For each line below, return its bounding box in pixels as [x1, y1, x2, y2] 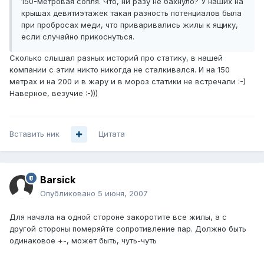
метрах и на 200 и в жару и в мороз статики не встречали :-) [9, 77, 246, 87]
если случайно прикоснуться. [21, 32, 134, 42]
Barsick [40, 174, 75, 186]
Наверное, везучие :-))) [9, 88, 98, 98]
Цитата [98, 129, 125, 139]
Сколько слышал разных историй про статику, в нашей [9, 53, 223, 63]
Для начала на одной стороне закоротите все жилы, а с [9, 212, 227, 222]
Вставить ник [9, 129, 60, 139]
